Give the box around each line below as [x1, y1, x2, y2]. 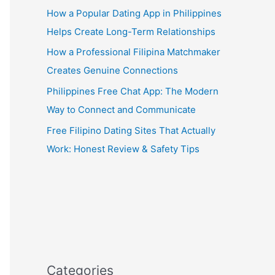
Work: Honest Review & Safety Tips [47, 142, 199, 155]
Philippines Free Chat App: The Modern [47, 85, 219, 98]
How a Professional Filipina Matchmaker [47, 46, 220, 58]
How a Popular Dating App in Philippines [47, 7, 222, 19]
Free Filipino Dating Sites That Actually [47, 124, 215, 136]
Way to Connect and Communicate [47, 104, 196, 116]
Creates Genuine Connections [47, 64, 178, 77]
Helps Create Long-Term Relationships [47, 25, 215, 37]
